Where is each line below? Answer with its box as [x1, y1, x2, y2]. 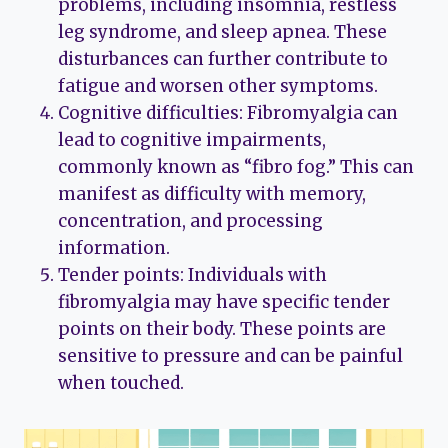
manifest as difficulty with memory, [58, 183, 366, 206]
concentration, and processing [58, 210, 323, 233]
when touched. [58, 372, 184, 395]
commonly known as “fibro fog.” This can [58, 156, 414, 179]
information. [58, 237, 170, 260]
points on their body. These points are [58, 318, 386, 341]
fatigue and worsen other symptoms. [58, 75, 378, 98]
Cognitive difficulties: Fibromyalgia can [58, 102, 398, 125]
